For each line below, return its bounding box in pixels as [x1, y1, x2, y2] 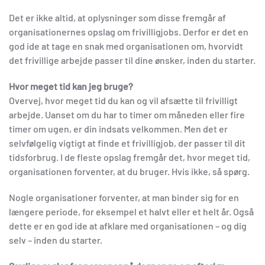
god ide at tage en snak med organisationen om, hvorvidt [9, 40, 243, 51]
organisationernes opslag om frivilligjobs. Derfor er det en [9, 25, 248, 37]
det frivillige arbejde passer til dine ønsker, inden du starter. [9, 54, 256, 66]
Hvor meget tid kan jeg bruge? [9, 80, 133, 92]
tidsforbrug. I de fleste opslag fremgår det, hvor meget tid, [9, 151, 250, 163]
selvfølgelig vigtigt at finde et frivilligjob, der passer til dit [9, 137, 245, 148]
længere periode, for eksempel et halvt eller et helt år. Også [9, 205, 254, 217]
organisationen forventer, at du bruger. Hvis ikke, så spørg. [9, 165, 250, 177]
